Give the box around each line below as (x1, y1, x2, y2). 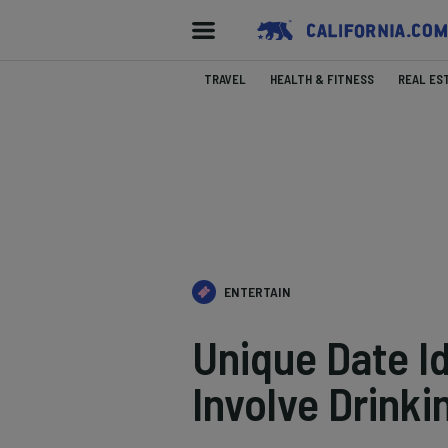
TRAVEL (204, 71, 246, 87)
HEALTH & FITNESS (270, 71, 374, 87)
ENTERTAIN (224, 283, 291, 300)
